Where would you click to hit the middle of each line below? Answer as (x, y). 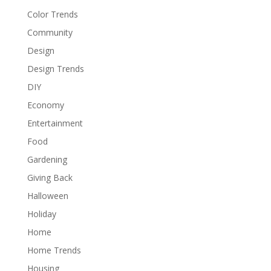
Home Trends (54, 250)
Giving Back (50, 177)
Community (50, 32)
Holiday (41, 214)
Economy (45, 105)
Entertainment (55, 123)
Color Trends (52, 14)
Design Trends (55, 68)
